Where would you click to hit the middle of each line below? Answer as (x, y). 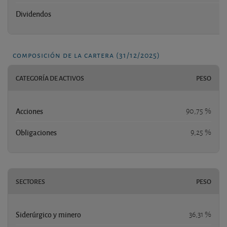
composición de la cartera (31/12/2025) (86, 54)
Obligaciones (36, 132)
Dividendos (33, 13)
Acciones (29, 111)
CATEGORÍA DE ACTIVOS (50, 78)
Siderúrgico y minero (48, 214)
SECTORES (30, 181)
